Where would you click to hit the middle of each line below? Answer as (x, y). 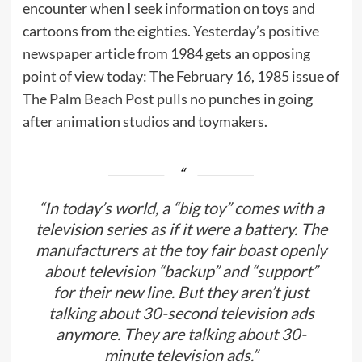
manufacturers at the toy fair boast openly (181, 249)
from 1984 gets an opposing (222, 53)
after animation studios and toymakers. (145, 121)
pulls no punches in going (233, 99)
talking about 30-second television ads (181, 312)
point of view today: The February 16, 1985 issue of (181, 76)
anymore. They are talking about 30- (181, 333)
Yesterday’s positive (256, 31)
